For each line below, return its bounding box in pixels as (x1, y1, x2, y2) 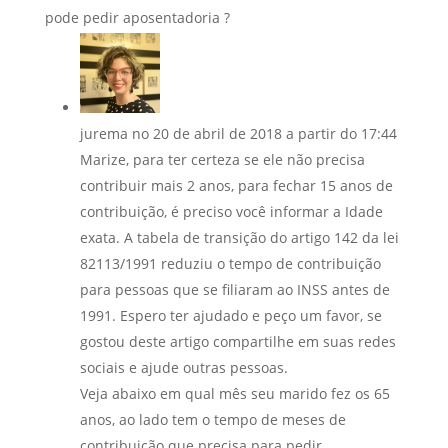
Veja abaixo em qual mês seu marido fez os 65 (79, 383, 390, 403)
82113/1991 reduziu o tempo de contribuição (79, 253, 381, 273)
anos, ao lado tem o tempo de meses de (79, 409, 346, 429)
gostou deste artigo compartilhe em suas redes (79, 331, 396, 351)
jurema (79, 123, 128, 143)
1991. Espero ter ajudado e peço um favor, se (79, 305, 382, 325)
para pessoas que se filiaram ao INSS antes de (79, 279, 390, 299)
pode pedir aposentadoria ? (44, 7, 230, 27)
